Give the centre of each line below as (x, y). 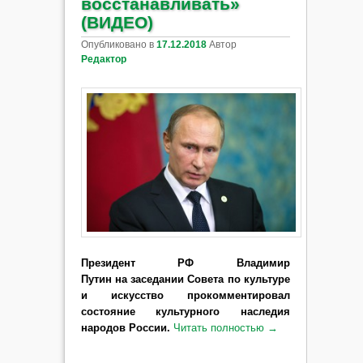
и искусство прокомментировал (185, 295)
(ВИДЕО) (117, 22)
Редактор (103, 60)
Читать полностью (220, 327)
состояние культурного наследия (185, 311)
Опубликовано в (118, 45)
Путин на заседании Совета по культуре (185, 279)
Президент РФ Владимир (185, 263)
